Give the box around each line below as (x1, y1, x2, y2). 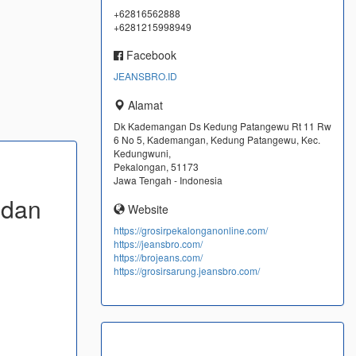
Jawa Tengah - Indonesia (114, 173, 222, 187)
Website (125, 201, 168, 217)
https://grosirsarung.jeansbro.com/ (114, 264, 260, 277)
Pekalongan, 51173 (114, 160, 199, 173)
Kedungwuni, (114, 146, 171, 160)
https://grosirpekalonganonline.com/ (114, 223, 268, 237)
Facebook (123, 47, 176, 63)
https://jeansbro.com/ (114, 237, 203, 250)
